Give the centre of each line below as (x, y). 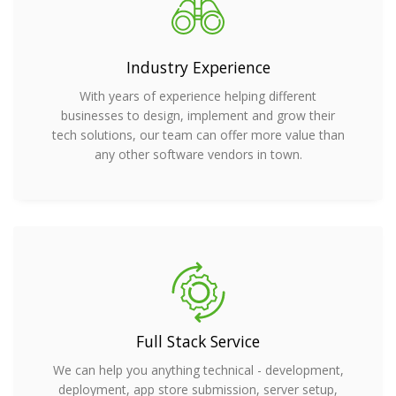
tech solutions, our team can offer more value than (198, 135)
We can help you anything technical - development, (198, 370)
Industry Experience (198, 68)
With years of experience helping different (198, 96)
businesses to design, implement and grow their (198, 116)
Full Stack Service (198, 342)
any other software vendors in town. (198, 155)
